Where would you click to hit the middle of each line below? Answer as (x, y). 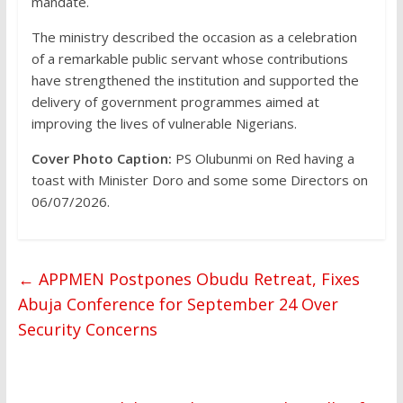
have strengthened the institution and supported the (195, 81)
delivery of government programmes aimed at (175, 102)
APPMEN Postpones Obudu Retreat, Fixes (197, 279)
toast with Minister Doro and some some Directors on (199, 180)
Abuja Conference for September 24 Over (178, 304)
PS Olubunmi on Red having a (263, 159)
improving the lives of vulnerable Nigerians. (164, 124)
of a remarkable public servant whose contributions (189, 59)
